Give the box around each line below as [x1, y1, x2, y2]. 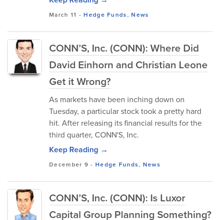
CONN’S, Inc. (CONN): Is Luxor [49, 190, 185, 205]
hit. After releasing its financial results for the [49, 117, 202, 128]
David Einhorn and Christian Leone [49, 57, 208, 72]
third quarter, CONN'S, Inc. [49, 129, 139, 140]
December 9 [49, 160, 89, 168]
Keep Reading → [49, 144, 108, 155]
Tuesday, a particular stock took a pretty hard [49, 106, 201, 116]
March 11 [49, 10, 77, 19]
